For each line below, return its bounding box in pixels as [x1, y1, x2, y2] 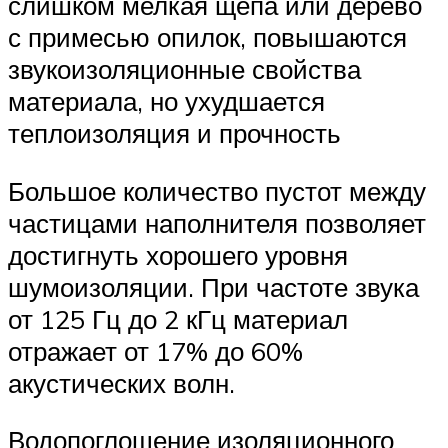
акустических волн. [8, 366, 235, 399]
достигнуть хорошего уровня [8, 238, 348, 271]
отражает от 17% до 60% [8, 334, 303, 367]
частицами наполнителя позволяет [8, 206, 426, 239]
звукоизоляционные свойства [8, 53, 361, 86]
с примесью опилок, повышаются [8, 21, 407, 54]
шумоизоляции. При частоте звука [8, 270, 419, 303]
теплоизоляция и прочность [8, 117, 341, 150]
